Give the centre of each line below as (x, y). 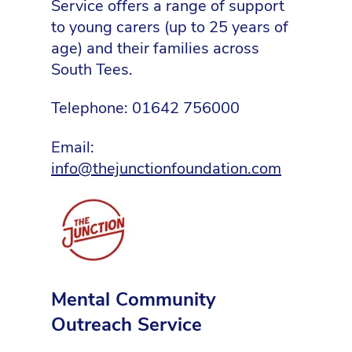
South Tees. (92, 69)
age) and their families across (155, 48)
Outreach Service (126, 325)
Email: (73, 147)
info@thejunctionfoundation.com (166, 168)
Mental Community (134, 300)
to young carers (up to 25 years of (170, 27)
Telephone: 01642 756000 (145, 108)
